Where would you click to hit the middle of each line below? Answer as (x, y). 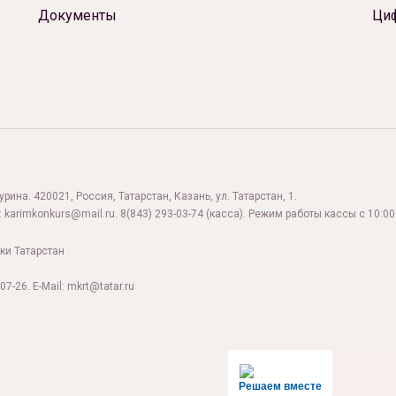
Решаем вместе (280, 386)
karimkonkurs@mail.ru (60, 214)
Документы (77, 15)
